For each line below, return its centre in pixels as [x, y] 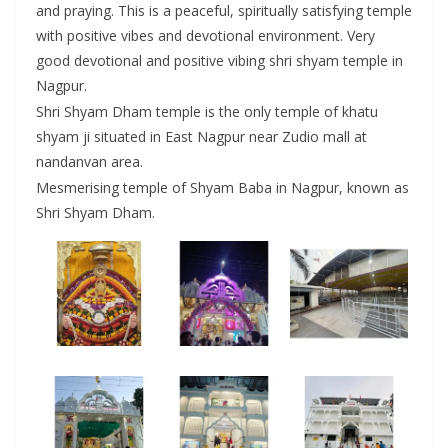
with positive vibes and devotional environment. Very [205, 35]
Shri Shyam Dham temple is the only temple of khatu [207, 111]
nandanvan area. [89, 161]
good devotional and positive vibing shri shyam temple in [219, 60]
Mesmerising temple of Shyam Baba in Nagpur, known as [222, 187]
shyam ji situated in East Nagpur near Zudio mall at [201, 136]
